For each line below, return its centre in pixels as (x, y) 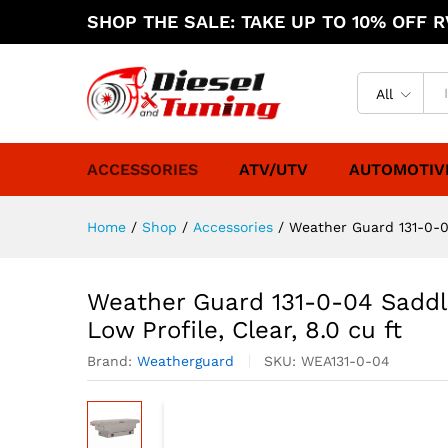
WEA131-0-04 (345, 360)
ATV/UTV (273, 169)
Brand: (112, 360)
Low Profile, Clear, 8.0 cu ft (244, 329)
